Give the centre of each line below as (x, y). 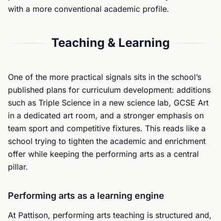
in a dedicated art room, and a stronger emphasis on (106, 115)
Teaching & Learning (110, 43)
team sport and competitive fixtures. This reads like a (107, 128)
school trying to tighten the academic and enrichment (107, 141)
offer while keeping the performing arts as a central (103, 154)
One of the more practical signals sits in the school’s (105, 77)
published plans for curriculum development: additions (109, 90)
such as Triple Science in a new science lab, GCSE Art (108, 103)
